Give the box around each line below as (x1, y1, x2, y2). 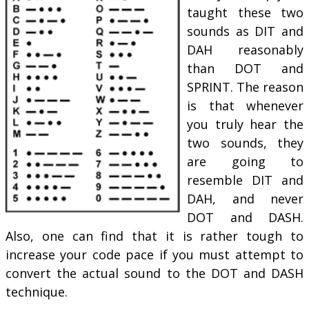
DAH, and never (187, 190, 303, 208)
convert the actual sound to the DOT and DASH (6, 265, 303, 282)
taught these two (187, 4, 303, 21)
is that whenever (187, 97, 303, 114)
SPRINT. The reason (187, 79, 303, 96)
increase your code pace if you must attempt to (6, 246, 303, 263)
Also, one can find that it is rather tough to (6, 228, 303, 245)
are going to (187, 153, 303, 170)
